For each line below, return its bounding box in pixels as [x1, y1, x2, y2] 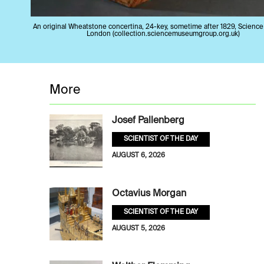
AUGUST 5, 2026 [112, 225, 165, 233]
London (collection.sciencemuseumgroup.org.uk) [87, 30, 240, 38]
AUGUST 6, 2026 [112, 152, 165, 160]
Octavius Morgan [112, 189, 186, 199]
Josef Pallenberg [112, 116, 184, 126]
